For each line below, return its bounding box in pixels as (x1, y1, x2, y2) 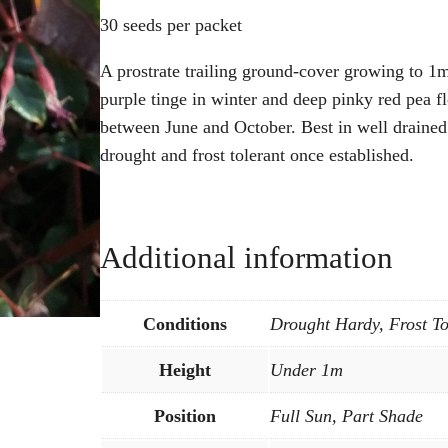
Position (154, 406, 216, 427)
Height (159, 360, 211, 381)
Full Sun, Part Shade (270, 406, 423, 427)
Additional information (100, 239, 393, 275)
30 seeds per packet (100, 14, 242, 35)
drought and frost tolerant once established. (100, 144, 414, 165)
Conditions (143, 314, 227, 335)
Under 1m (270, 360, 343, 381)
